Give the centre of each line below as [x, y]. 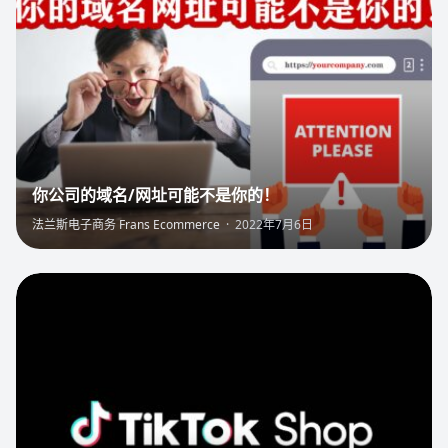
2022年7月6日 [274, 224]
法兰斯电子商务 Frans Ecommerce [126, 224]
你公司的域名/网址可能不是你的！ [155, 194]
